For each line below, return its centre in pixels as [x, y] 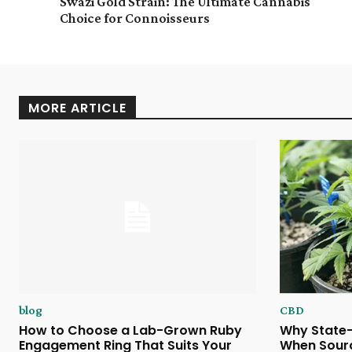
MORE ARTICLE [77, 108]
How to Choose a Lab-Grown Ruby [130, 331]
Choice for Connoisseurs [135, 18]
